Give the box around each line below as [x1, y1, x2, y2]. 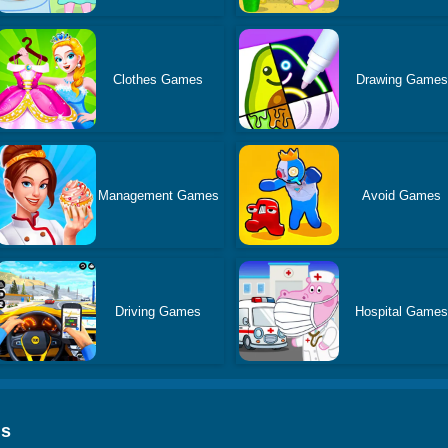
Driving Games [115, 303, 202, 319]
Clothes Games [113, 71, 204, 87]
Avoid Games [362, 187, 442, 203]
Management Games [97, 187, 219, 203]
